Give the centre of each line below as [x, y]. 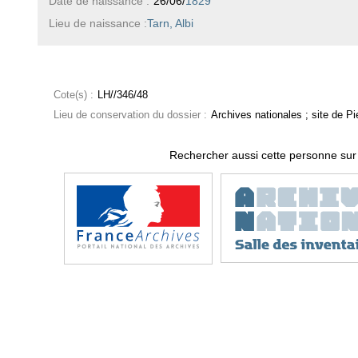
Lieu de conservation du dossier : [130, 115]
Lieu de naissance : [97, 23]
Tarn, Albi [170, 23]
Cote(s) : [73, 95]
